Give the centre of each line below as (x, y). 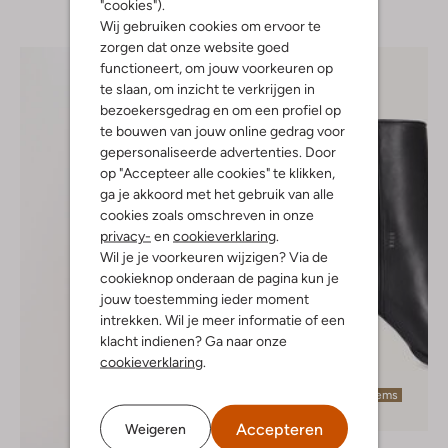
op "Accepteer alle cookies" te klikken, (217, 172)
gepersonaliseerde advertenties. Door (218, 151)
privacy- (125, 235)
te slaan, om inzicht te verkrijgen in (207, 88)
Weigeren (155, 428)
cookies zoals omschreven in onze (207, 214)
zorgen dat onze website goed (194, 46)
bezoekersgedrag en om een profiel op (220, 109)
